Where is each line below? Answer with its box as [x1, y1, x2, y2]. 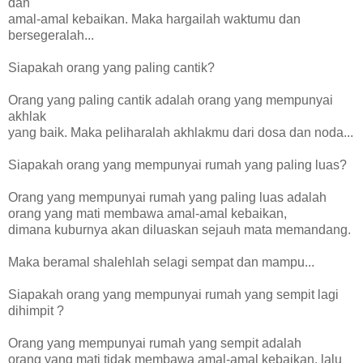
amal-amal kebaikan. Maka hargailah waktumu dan [8, 11, 301, 26]
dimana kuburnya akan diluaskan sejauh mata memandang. [8, 222, 351, 237]
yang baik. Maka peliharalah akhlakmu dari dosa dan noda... [8, 125, 353, 139]
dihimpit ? [8, 303, 64, 318]
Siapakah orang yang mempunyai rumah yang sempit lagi [8, 287, 339, 301]
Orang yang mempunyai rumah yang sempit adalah [8, 335, 301, 350]
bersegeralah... [8, 28, 94, 42]
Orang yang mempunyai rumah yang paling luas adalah [8, 190, 327, 204]
